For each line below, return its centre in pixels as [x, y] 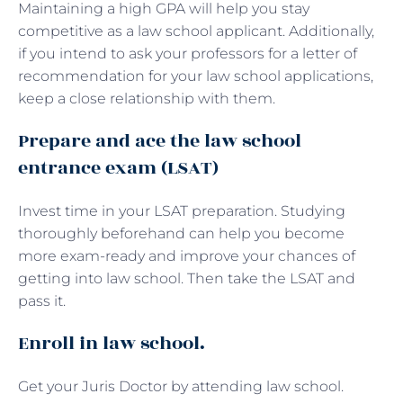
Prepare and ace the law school [160, 140]
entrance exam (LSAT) [121, 167]
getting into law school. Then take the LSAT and [187, 278]
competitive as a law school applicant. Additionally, [196, 31]
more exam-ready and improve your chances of [187, 255]
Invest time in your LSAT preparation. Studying [182, 210]
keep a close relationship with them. [148, 98]
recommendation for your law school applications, [196, 76]
